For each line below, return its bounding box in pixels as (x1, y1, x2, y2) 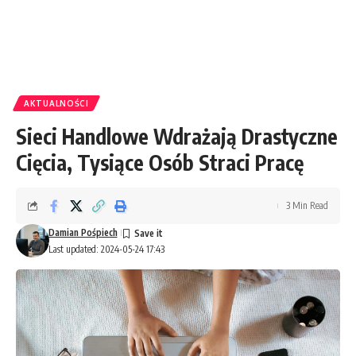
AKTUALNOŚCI (24, 99, 89, 108)
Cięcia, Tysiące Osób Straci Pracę (16, 149, 304, 176)
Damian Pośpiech (48, 226, 118, 238)
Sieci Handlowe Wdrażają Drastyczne (16, 123, 338, 149)
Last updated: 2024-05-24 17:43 (48, 243, 164, 255)
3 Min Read (286, 199, 328, 211)
